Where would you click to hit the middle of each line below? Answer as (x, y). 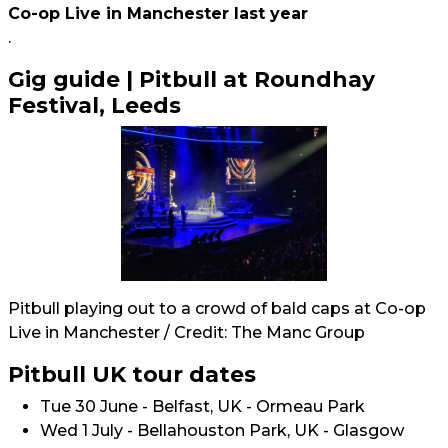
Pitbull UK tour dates (132, 373)
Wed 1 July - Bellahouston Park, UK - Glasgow (222, 430)
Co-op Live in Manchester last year (158, 13)
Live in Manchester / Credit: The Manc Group (186, 332)
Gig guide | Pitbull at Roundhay (191, 79)
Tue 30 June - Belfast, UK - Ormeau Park (202, 406)
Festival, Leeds (94, 105)
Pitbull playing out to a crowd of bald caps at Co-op (217, 308)
